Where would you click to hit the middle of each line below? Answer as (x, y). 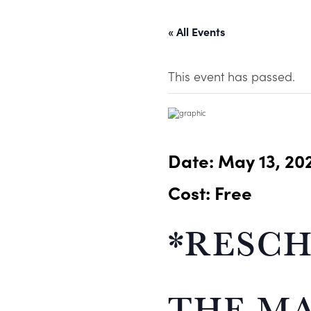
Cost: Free (210, 193)
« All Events (196, 32)
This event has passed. (232, 76)
